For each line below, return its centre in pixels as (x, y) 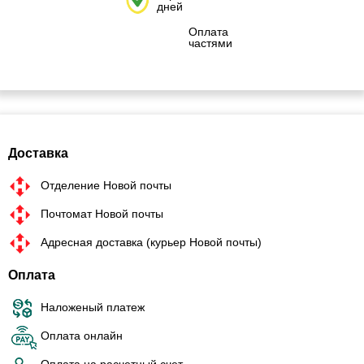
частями (210, 43)
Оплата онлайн (82, 335)
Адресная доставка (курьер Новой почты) (151, 242)
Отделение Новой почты (106, 185)
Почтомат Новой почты (102, 213)
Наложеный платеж (93, 307)
